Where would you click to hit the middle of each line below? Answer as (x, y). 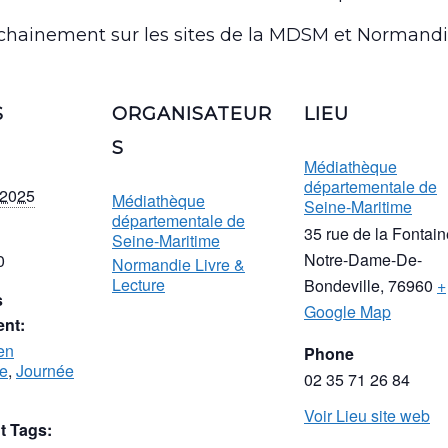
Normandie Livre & (178, 265)
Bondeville (342, 286)
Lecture (138, 285)
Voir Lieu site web (367, 416)
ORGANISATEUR (192, 114)
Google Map (347, 312)
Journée (45, 371)
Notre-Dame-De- (363, 260)
